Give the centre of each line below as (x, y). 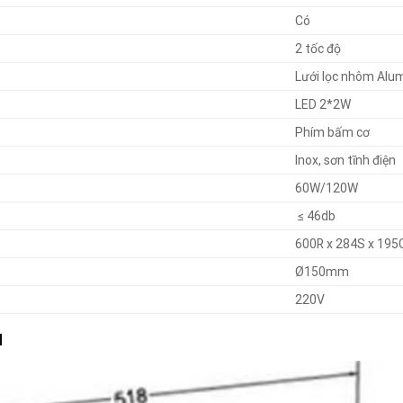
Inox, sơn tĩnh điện (345, 161)
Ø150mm (322, 272)
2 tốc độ (318, 49)
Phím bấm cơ (332, 133)
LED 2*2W (322, 105)
